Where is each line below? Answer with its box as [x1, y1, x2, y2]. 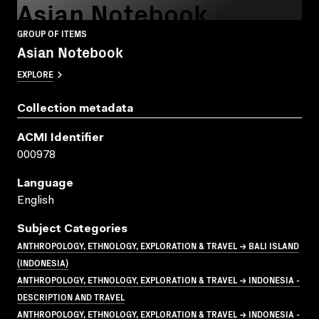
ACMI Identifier [17, 132, 104, 144]
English [17, 194, 54, 206]
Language [17, 177, 73, 189]
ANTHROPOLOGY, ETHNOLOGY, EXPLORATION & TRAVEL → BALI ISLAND [17, 239, 299, 251]
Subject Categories [17, 223, 127, 235]
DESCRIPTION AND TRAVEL [17, 290, 125, 303]
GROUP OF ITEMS [17, 26, 87, 39]
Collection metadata [17, 103, 133, 115]
